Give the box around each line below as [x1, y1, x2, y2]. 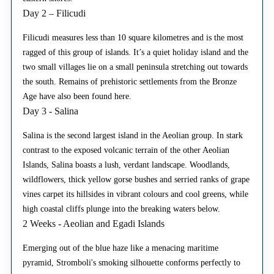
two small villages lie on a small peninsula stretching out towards [23, 62, 248, 72]
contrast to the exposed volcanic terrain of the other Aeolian [23, 146, 229, 155]
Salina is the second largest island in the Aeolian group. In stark [23, 131, 243, 141]
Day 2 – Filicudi [23, 8, 86, 19]
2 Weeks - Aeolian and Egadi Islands [23, 218, 165, 229]
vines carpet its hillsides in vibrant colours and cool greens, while [23, 190, 248, 199]
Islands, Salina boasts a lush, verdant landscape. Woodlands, [23, 160, 230, 170]
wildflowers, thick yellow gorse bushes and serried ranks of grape [23, 175, 250, 185]
